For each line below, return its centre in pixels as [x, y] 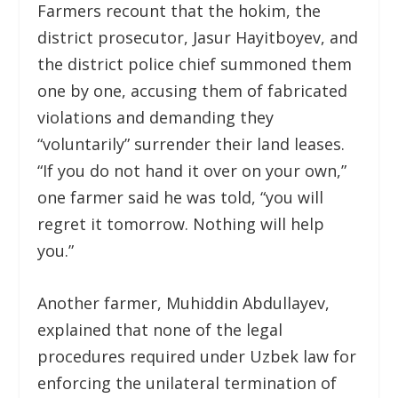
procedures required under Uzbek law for [197, 356]
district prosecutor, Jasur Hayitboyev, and [198, 37]
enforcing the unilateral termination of [187, 382]
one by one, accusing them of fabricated [193, 90]
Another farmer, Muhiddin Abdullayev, [184, 302]
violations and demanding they [156, 117]
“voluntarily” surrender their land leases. [191, 143]
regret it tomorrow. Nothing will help [181, 223]
